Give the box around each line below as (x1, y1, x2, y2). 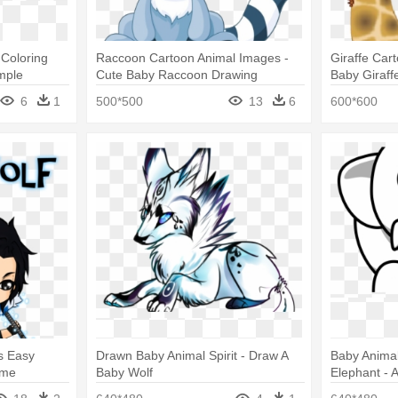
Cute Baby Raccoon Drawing (95, 68, 258, 83)
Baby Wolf (95, 364, 153, 379)
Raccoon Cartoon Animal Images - (95, 51, 289, 66)
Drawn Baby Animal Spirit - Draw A (95, 347, 289, 362)
